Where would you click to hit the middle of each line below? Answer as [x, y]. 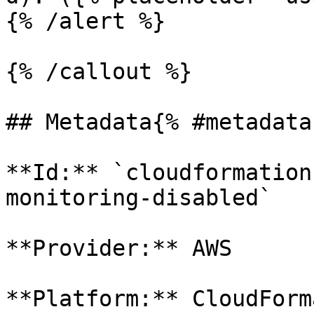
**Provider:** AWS [119, 248]
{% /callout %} [99, 71]
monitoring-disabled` [145, 198]
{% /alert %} [86, 21]
